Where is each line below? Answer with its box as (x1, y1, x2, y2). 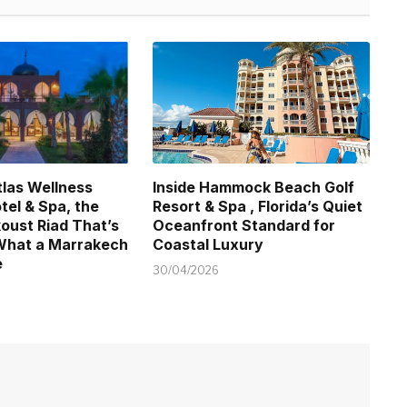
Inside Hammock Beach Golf (153, 177, 355, 196)
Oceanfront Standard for (153, 215, 336, 234)
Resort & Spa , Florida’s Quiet (153, 196, 363, 215)
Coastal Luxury (153, 234, 264, 253)
